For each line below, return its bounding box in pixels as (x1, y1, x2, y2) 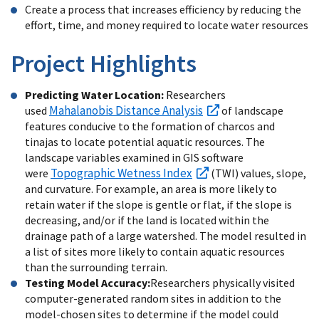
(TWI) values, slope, (209, 165, 306, 180)
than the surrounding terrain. (25, 259, 167, 274)
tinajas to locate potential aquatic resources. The (25, 134, 265, 149)
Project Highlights (11, 48, 197, 78)
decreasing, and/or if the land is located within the (25, 212, 269, 227)
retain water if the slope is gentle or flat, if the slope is (25, 197, 292, 211)
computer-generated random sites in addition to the (25, 291, 281, 305)
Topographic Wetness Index (51, 164, 192, 181)
